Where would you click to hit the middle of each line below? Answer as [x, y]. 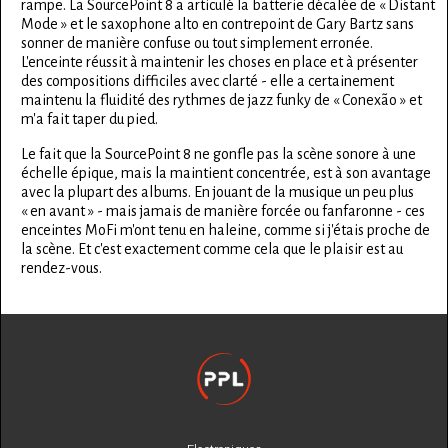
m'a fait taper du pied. [89, 119]
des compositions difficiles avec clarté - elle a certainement [207, 81]
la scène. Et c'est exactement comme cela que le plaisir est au [212, 249]
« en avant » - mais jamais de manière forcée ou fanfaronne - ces [223, 211]
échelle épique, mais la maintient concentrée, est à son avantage [226, 173]
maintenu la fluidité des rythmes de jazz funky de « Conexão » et [221, 100]
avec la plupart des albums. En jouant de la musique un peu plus [217, 192]
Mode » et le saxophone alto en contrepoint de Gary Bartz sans [217, 24]
